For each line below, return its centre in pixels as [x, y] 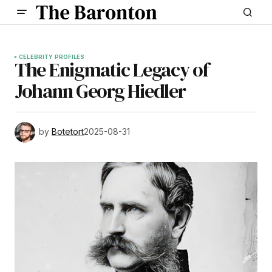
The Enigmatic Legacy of [112, 70]
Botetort [68, 131]
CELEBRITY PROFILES [52, 57]
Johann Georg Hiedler [100, 91]
